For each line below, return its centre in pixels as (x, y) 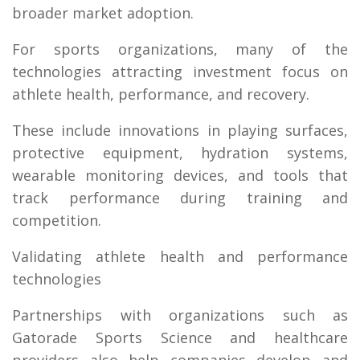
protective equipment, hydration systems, (180, 152)
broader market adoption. (103, 12)
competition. (57, 220)
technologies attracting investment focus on (180, 71)
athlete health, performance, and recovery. (161, 94)
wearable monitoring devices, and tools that (180, 175)
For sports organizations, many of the (180, 49)
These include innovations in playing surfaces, (180, 130)
